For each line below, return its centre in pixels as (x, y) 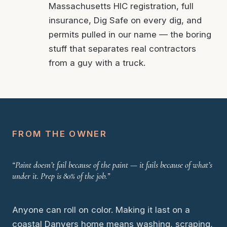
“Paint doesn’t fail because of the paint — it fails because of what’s (112, 165)
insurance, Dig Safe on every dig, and (125, 20)
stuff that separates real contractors (122, 48)
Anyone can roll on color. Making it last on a (101, 210)
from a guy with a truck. (97, 63)
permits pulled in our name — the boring (130, 34)
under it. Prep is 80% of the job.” (61, 176)
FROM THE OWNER (60, 134)
